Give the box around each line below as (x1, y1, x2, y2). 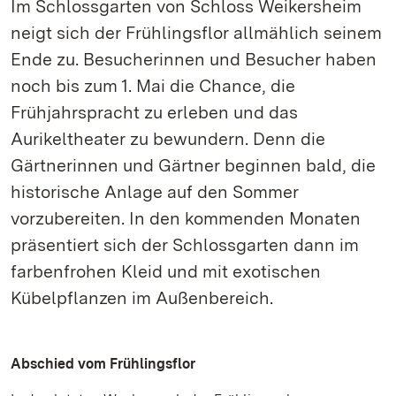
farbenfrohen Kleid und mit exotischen (11, 261, 321, 282)
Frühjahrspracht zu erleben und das (11, 102, 298, 123)
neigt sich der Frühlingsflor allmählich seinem (11, 22, 382, 43)
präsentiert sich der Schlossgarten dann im (11, 234, 359, 255)
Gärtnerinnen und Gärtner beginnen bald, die (11, 155, 376, 176)
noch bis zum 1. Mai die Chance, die (11, 75, 295, 96)
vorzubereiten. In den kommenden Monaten (11, 208, 361, 229)
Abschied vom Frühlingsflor (11, 355, 195, 372)
